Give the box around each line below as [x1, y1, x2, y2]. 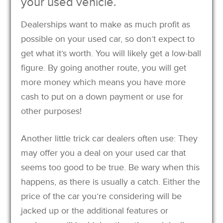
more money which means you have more [21, 76, 186, 88]
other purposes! [21, 105, 82, 116]
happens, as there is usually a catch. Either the [21, 176, 201, 187]
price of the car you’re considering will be [21, 190, 182, 202]
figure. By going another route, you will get [21, 62, 187, 73]
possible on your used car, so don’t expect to [21, 33, 195, 44]
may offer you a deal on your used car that [21, 147, 186, 158]
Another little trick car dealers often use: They [21, 132, 198, 144]
